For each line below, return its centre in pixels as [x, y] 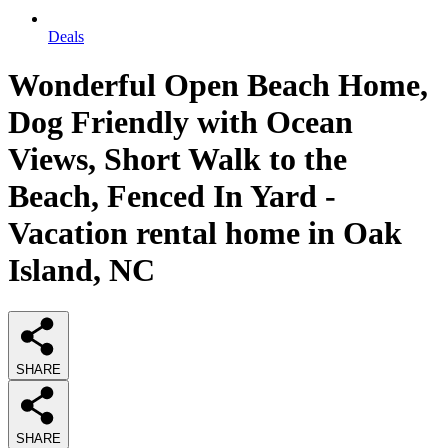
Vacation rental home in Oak [205, 233]
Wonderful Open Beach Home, [218, 85]
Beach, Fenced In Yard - [172, 196]
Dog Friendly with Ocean [180, 122]
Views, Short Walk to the [177, 159]
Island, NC [81, 270]
